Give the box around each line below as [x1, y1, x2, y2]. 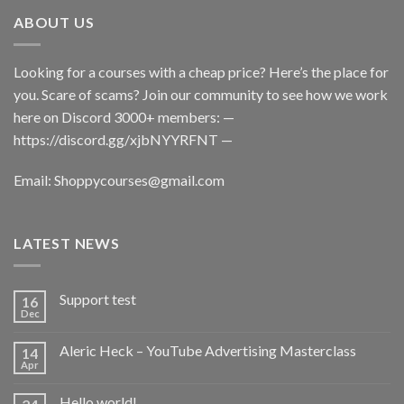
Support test [60, 289, 136, 308]
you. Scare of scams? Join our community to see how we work [14, 85, 388, 103]
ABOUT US [14, 13, 95, 31]
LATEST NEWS [14, 234, 120, 252]
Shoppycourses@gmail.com [54, 171, 225, 189]
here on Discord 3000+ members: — [14, 107, 234, 125]
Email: [14, 171, 54, 189]
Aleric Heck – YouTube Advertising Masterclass [60, 341, 356, 359]
